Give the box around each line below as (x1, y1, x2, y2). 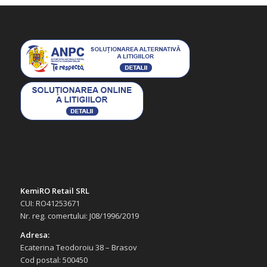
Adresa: (20, 229, 49, 240)
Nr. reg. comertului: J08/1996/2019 (20, 210, 139, 221)
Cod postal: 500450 (20, 254, 88, 265)
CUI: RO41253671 (20, 197, 80, 209)
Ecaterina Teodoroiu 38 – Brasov (20, 241, 137, 253)
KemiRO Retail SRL (20, 185, 89, 196)
